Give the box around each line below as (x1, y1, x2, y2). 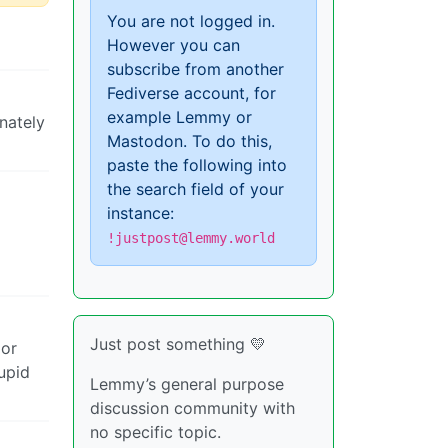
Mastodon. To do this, (107, 131, 272, 152)
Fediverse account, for (107, 83, 276, 104)
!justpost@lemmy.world (107, 230, 275, 247)
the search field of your (107, 179, 284, 200)
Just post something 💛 (90, 334, 266, 355)
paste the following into (107, 155, 287, 176)
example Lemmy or (107, 107, 252, 128)
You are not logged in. (107, 11, 275, 32)
